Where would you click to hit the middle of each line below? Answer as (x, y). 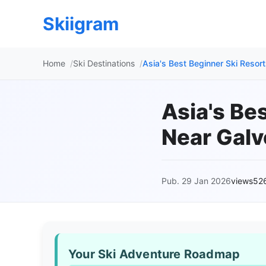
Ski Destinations (104, 63)
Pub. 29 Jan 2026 (196, 181)
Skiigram (81, 24)
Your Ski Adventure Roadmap (154, 254)
